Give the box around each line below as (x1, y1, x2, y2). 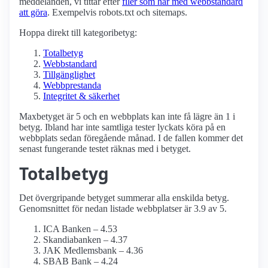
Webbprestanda (43, 80, 101, 91)
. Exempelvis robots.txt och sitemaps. (47, 7, 187, 18)
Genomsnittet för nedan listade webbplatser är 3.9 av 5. (19, 203, 227, 214)
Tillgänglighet (43, 69, 95, 80)
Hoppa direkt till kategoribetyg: (19, 28, 137, 38)
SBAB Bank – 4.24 (43, 256, 118, 267)
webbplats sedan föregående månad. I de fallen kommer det (19, 133, 243, 144)
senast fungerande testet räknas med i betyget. (19, 144, 191, 154)
